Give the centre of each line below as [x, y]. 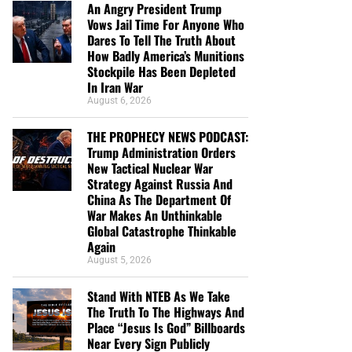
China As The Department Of [159, 199]
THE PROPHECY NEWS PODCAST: [168, 136]
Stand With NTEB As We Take [159, 296]
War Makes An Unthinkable [155, 215]
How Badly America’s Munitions [166, 55]
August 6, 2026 [119, 100]
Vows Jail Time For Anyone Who [166, 24]
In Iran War [115, 87]
